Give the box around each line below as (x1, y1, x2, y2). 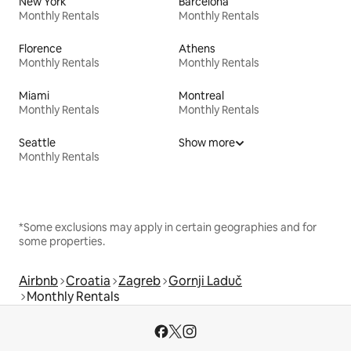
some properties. (19, 233, 105, 248)
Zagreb (118, 272, 161, 289)
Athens (179, 41, 215, 56)
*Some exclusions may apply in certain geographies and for (19, 219, 317, 234)
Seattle (19, 135, 56, 150)
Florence (19, 41, 62, 56)
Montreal (179, 88, 224, 103)
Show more (179, 135, 235, 150)
